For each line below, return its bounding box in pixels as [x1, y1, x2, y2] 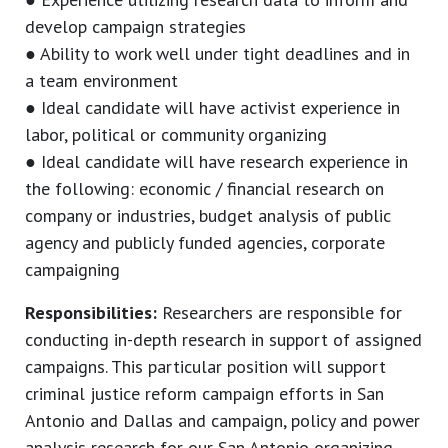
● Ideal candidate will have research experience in [25, 150, 408, 174]
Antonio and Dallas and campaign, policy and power [25, 409, 420, 433]
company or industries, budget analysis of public [25, 204, 391, 228]
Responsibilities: [25, 301, 157, 325]
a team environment [25, 69, 178, 93]
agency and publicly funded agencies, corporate [25, 231, 385, 255]
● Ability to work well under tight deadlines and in [25, 42, 410, 66]
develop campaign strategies [25, 15, 246, 39]
